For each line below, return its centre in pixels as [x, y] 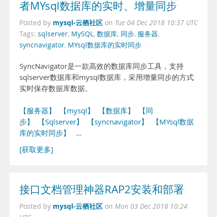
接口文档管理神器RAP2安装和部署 [102, 189]
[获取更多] [36, 149]
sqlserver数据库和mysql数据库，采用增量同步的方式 [107, 77]
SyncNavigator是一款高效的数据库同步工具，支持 [101, 66]
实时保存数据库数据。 [56, 88]
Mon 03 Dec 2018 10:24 [151, 206]
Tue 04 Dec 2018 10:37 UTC [156, 23]
